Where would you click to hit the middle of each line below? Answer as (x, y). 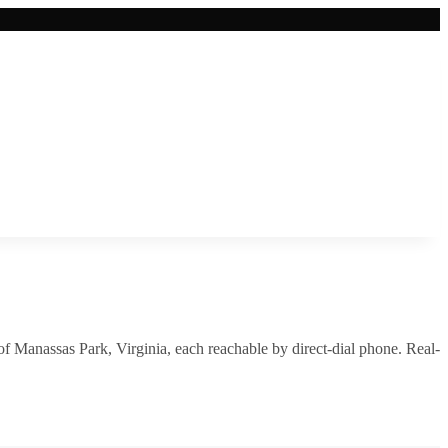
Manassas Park (61, 348)
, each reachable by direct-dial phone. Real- (303, 348)
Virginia (141, 348)
